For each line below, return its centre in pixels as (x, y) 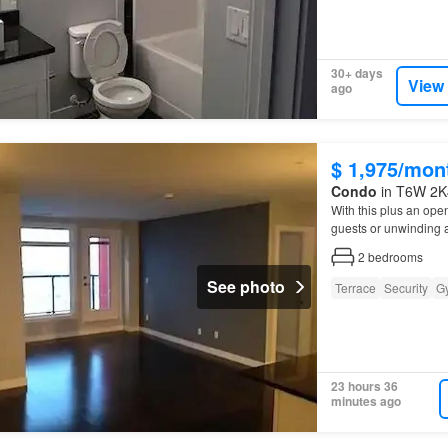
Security (405, 287)
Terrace (355, 287)
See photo (245, 287)
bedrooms (395, 256)
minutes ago (365, 401)
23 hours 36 (364, 386)
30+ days (356, 73)
